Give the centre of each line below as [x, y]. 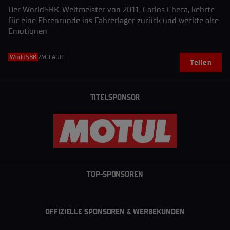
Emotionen [28, 31]
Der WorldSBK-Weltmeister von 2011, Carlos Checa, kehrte [111, 9]
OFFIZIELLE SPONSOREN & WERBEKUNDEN [115, 212]
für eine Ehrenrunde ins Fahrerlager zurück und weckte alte [113, 20]
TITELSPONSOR [115, 97]
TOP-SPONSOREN [115, 174]
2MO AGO [51, 57]
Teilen [201, 62]
